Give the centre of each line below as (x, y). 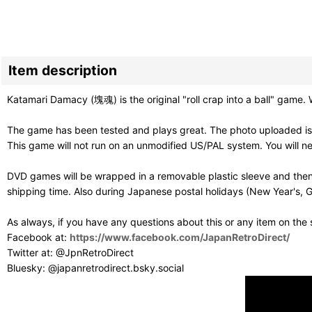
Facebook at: (38, 237)
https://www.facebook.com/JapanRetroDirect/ (180, 237)
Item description (63, 71)
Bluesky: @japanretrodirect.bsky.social (95, 268)
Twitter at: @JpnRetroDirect (70, 253)
